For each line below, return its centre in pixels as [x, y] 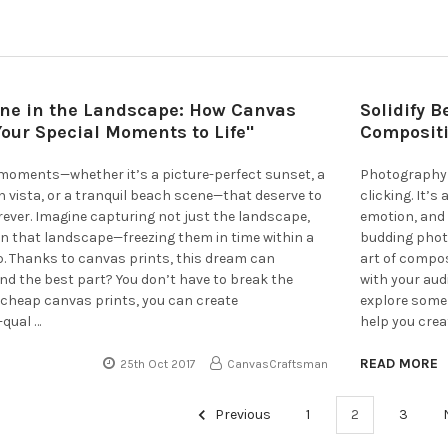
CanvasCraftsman [278, 363]
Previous [242, 415]
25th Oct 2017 [158, 363]
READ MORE [399, 363]
